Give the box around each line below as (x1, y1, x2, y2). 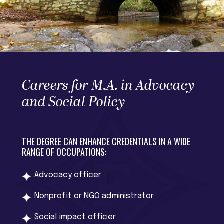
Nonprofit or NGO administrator (34, 192, 154, 200)
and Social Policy (22, 91, 125, 113)
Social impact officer (34, 213, 116, 221)
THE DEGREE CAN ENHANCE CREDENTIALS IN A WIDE (22, 135, 190, 148)
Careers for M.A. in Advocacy (22, 75, 195, 96)
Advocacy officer (34, 171, 102, 179)
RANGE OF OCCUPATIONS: (22, 145, 108, 158)
